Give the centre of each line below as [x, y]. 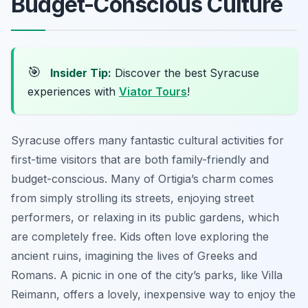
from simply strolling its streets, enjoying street [132, 198]
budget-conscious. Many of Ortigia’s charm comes [142, 178]
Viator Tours [153, 91]
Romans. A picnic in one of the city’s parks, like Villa [147, 275]
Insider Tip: [81, 73]
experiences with [73, 91]
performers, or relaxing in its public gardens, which [145, 217]
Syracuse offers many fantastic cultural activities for [147, 140]
